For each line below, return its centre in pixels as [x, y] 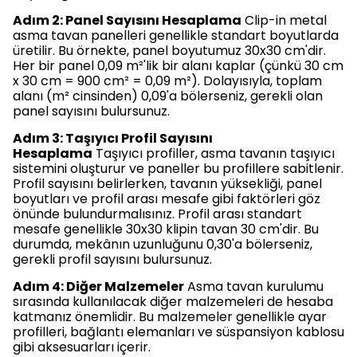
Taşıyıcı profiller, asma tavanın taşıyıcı [214, 154]
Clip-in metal [284, 21]
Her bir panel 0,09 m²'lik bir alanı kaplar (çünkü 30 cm [178, 66]
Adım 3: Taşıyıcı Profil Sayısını [113, 139]
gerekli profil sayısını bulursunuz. [112, 260]
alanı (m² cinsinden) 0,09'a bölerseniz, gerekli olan [168, 96]
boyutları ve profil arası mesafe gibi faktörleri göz [167, 199]
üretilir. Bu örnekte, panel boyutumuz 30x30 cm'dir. [169, 51]
